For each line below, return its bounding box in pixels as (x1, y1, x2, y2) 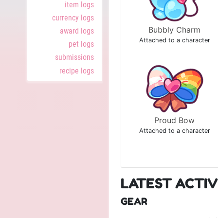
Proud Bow (154, 115, 195, 125)
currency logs (52, 13, 94, 22)
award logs (60, 26, 94, 36)
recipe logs (59, 66, 94, 75)
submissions (55, 53, 94, 62)
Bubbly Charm (148, 25, 200, 35)
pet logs (69, 39, 94, 49)
